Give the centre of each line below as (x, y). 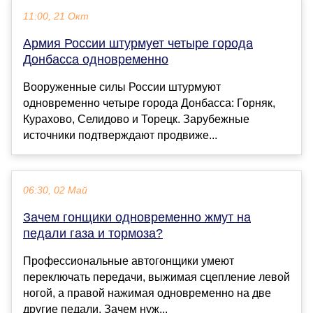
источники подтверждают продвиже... (120, 136)
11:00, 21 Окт (56, 17)
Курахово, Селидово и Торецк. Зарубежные (136, 119)
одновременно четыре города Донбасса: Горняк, (149, 103)
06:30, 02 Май (55, 191)
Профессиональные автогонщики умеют (129, 261)
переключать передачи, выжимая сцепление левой (156, 277)
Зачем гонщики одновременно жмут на (137, 218)
